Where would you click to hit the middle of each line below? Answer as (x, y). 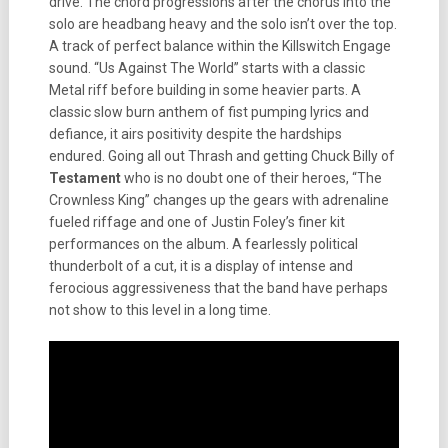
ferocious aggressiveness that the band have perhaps (218, 288)
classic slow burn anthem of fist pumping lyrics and (208, 112)
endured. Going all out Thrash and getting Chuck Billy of (221, 156)
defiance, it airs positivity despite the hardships (195, 134)
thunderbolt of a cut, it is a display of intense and (200, 266)
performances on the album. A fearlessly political (203, 244)
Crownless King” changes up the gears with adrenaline (218, 200)
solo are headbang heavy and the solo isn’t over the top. (222, 24)
